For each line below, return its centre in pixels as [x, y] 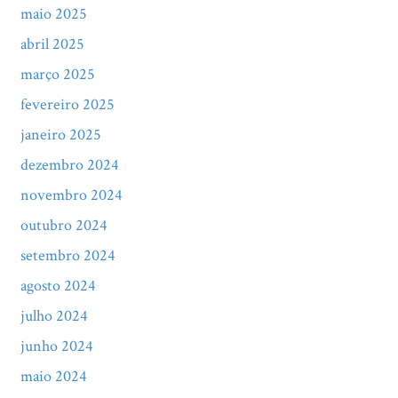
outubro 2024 [64, 225]
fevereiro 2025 [67, 104]
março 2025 [57, 74]
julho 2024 [54, 316]
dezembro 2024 [69, 165]
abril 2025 [52, 44]
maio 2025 [53, 14]
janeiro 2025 [60, 135]
